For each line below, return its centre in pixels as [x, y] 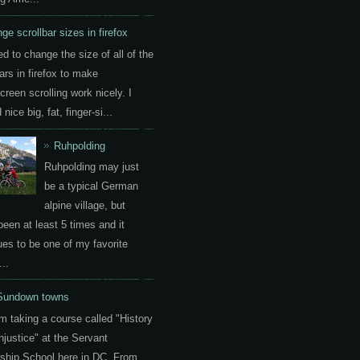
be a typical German [92, 186]
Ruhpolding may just [92, 167]
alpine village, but [85, 206]
